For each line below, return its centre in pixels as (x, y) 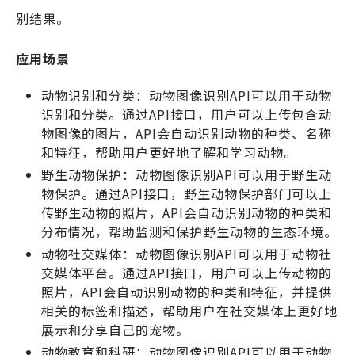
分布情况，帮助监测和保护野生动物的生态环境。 (189, 231)
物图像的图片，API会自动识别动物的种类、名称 (187, 133)
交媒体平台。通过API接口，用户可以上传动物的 (187, 272)
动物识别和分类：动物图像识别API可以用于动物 (187, 95)
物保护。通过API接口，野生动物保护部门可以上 (187, 193)
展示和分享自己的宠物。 (115, 329)
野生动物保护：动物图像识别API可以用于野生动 (187, 174)
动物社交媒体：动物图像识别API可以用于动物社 (187, 253)
